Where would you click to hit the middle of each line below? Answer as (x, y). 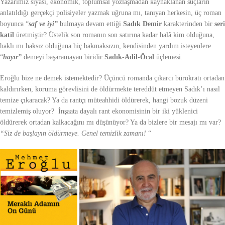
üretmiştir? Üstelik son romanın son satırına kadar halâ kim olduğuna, (114, 35)
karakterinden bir (188, 24)
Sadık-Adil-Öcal (129, 57)
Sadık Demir (142, 24)
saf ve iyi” (43, 24)
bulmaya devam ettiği (90, 24)
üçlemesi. (168, 57)
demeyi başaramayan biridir (63, 57)
